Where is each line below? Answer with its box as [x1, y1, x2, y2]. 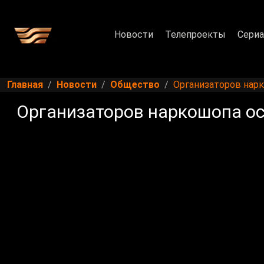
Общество [110, 79, 160, 91]
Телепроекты [164, 28, 226, 40]
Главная [7, 79, 43, 91]
